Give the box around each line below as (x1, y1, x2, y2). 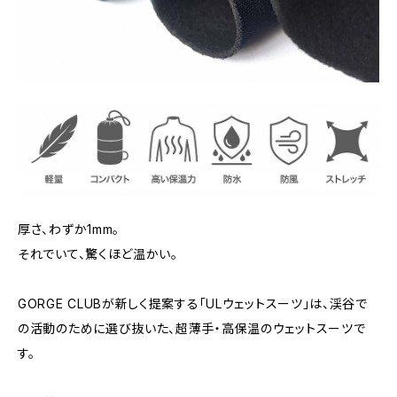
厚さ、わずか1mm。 (18, 222, 120, 237)
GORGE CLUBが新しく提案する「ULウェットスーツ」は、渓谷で (18, 296, 368, 312)
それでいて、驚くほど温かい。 (18, 246, 178, 262)
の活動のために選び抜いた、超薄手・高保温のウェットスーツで (18, 321, 366, 337)
